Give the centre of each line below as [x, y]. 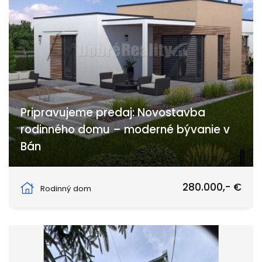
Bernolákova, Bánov [70, 178]
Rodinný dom [66, 189]
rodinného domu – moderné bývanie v [125, 130]
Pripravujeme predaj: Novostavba [113, 113]
